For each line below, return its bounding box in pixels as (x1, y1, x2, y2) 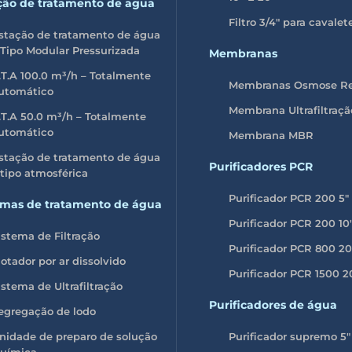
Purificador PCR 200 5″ (229, 191, 349, 204)
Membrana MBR (229, 128, 313, 141)
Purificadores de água (209, 297, 337, 312)
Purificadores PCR (209, 159, 313, 174)
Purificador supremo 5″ (229, 329, 350, 343)
